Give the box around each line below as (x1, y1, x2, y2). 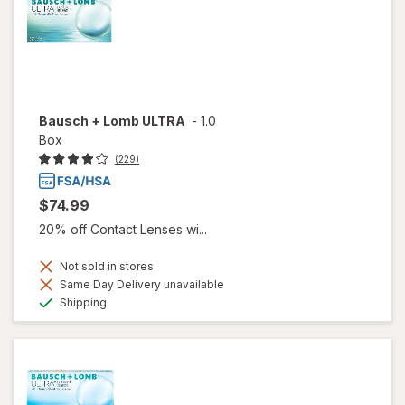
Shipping (57, 295, 107, 309)
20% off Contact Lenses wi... (39, 221, 207, 237)
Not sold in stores (57, 259, 154, 273)
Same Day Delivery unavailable (57, 277, 224, 291)
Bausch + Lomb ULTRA (39, 113, 185, 129)
